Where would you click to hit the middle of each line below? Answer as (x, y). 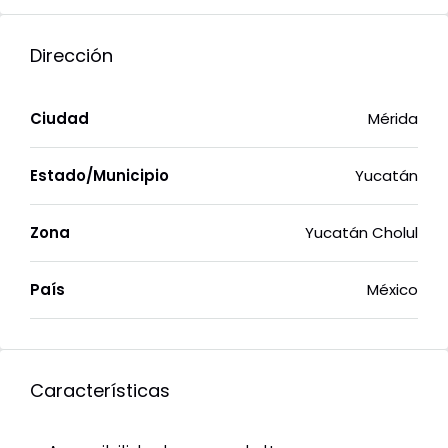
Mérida (393, 118)
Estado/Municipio (99, 175)
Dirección (71, 55)
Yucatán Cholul (361, 232)
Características (100, 390)
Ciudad (59, 118)
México (392, 289)
